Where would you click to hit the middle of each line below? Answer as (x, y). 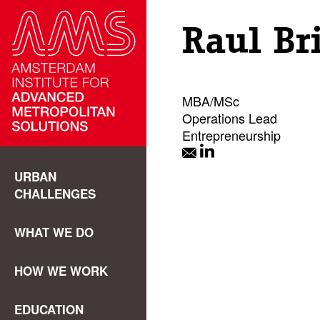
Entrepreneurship (231, 135)
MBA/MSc (211, 101)
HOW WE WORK (61, 271)
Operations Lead (230, 118)
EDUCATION (49, 309)
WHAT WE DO (54, 232)
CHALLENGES (55, 194)
